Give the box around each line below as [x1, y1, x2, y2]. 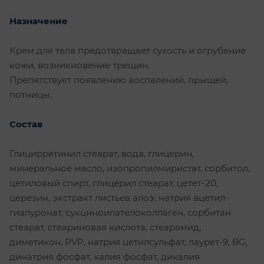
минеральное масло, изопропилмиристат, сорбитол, [9, 162, 250, 174]
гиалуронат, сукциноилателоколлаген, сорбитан [9, 206, 231, 218]
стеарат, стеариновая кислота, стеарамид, [9, 221, 201, 233]
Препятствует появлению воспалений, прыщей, [9, 74, 228, 85]
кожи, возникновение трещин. [9, 59, 150, 71]
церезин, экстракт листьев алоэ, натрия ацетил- [9, 192, 229, 203]
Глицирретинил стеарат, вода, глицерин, [9, 147, 194, 159]
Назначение [9, 15, 68, 27]
